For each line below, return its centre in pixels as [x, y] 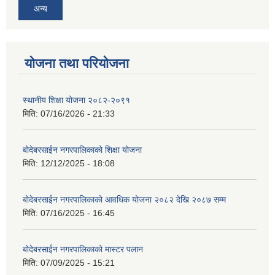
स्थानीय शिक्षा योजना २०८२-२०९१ [76, 100]
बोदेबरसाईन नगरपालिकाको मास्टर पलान [83, 249]
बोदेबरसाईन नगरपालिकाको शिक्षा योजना [82, 149]
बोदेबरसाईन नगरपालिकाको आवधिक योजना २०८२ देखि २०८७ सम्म [124, 199]
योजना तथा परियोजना [77, 63]
